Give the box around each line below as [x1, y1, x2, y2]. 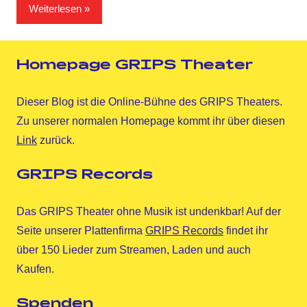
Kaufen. [16, 262, 54, 275]
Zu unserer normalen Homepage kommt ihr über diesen [16, 114, 285, 127]
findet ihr [223, 224, 268, 236]
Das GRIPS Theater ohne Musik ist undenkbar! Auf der [16, 205, 281, 217]
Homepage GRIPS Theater [16, 59, 253, 73]
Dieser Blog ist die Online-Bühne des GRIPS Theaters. [16, 95, 282, 108]
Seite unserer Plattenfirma [16, 224, 145, 236]
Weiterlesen [29, 2, 82, 14]
